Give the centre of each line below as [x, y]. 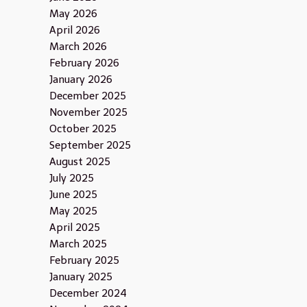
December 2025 [87, 96]
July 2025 [71, 178]
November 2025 [88, 112]
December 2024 [88, 293]
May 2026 [73, 14]
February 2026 [84, 63]
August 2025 [79, 162]
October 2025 [83, 129]
